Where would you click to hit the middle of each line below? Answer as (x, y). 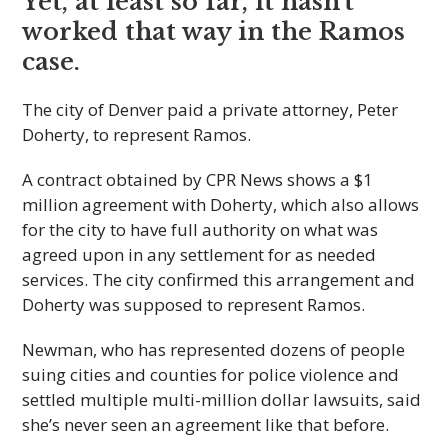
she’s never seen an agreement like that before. (206, 424)
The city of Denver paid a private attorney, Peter (210, 109)
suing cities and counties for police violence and (211, 374)
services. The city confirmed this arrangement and (219, 279)
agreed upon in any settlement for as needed (199, 254)
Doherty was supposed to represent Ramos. (194, 304)
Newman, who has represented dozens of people (214, 349)
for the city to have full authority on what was (200, 229)
